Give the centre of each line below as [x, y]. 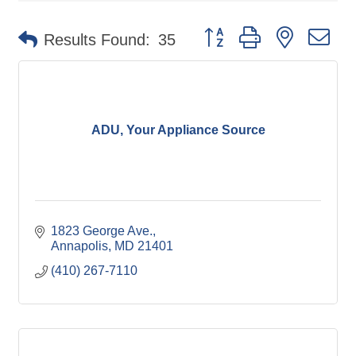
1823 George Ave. [102, 230]
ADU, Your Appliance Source [178, 130]
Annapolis [79, 246]
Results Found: [97, 39]
